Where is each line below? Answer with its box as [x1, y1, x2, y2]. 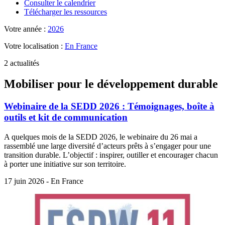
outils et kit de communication [4, 112, 128, 123]
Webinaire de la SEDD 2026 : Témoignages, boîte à [4, 101, 214, 112]
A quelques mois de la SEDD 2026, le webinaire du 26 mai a [4, 133, 197, 142]
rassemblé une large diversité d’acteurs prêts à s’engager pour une [4, 142, 211, 151]
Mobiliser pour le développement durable [4, 77, 218, 91]
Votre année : [4, 24, 48, 33]
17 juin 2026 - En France [4, 177, 83, 186]
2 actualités [4, 58, 39, 67]
